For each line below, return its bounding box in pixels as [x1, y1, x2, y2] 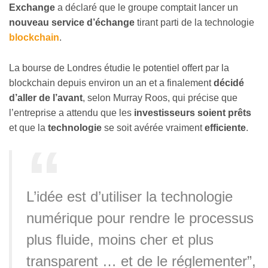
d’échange [87, 17, 135, 28]
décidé [211, 77, 244, 88]
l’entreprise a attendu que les [9, 107, 134, 118]
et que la [9, 122, 48, 133]
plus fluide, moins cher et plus [26, 232, 214, 248]
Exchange [9, 2, 55, 13]
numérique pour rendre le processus [26, 210, 254, 227]
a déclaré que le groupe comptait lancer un [55, 2, 238, 13]
